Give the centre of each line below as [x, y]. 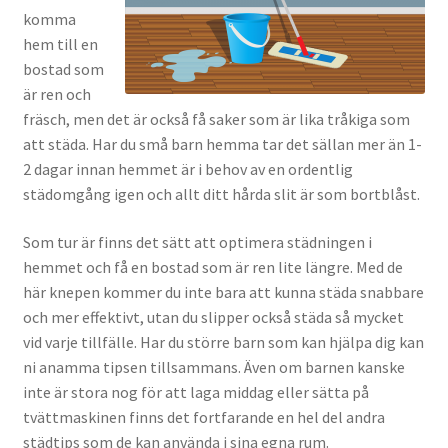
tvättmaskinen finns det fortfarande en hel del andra [203, 416]
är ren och [56, 94]
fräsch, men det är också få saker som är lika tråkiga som [216, 119]
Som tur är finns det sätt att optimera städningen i [197, 241]
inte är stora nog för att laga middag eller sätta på [195, 391]
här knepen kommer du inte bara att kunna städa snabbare [223, 291]
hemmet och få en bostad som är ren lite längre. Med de [212, 266]
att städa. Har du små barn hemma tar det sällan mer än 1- [222, 144]
